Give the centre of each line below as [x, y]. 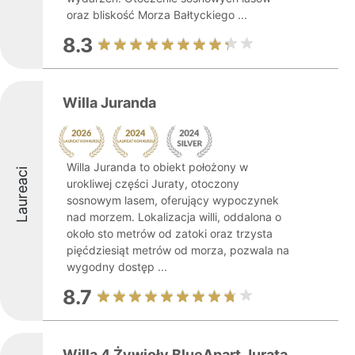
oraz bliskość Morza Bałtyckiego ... [157, 15]
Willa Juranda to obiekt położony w [157, 167]
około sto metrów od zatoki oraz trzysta [170, 233]
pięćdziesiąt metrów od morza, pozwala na [178, 250]
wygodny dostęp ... [117, 267]
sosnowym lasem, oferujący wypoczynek [173, 200]
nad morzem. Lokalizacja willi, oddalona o [174, 217]
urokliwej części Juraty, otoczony [153, 183]
